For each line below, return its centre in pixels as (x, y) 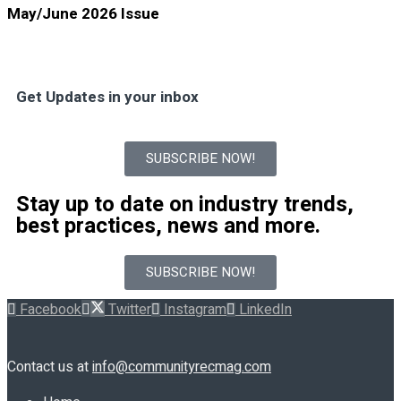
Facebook (51, 310)
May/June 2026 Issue (83, 14)
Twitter (130, 310)
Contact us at (50, 367)
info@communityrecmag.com (182, 367)
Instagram (195, 310)
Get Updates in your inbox (107, 98)
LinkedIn (265, 310)
